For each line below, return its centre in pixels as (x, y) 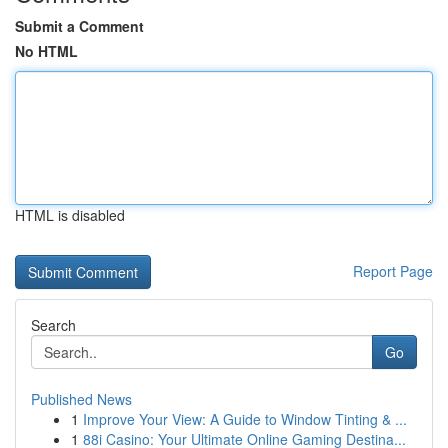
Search (53, 325)
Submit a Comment (79, 26)
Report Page (393, 271)
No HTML (46, 51)
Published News (81, 399)
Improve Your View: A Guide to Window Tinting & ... (245, 419)
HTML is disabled (70, 215)
